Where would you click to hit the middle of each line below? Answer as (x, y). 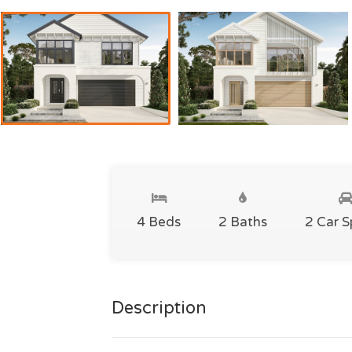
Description (159, 308)
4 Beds (159, 222)
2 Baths (243, 222)
